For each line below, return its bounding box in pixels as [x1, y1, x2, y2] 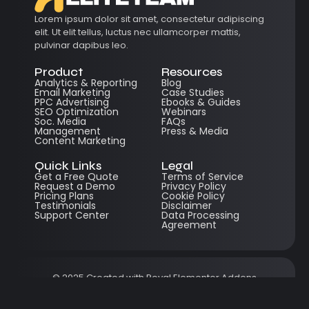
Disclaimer [161, 198, 212, 212]
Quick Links [34, 157, 101, 173]
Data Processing [161, 208, 239, 222]
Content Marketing [34, 133, 126, 148]
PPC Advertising [34, 94, 109, 109]
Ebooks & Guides [161, 94, 241, 109]
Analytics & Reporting [34, 75, 137, 90]
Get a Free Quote [34, 169, 119, 183]
